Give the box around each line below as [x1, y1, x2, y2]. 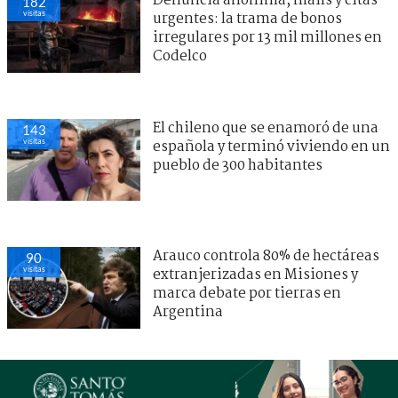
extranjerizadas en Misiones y [153, 263, 358, 286]
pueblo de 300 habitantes [153, 154, 322, 177]
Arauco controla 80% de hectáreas [153, 244, 379, 267]
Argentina [153, 300, 223, 323]
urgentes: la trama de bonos [153, 7, 342, 30]
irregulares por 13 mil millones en [153, 26, 382, 49]
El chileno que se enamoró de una [153, 116, 378, 139]
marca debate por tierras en [153, 282, 341, 305]
